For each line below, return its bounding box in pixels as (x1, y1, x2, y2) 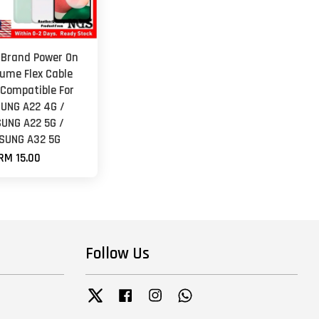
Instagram (164, 286, 205, 298)
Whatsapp (194, 286, 234, 298)
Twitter (105, 286, 131, 298)
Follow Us (85, 243, 150, 264)
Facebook (135, 286, 172, 298)
